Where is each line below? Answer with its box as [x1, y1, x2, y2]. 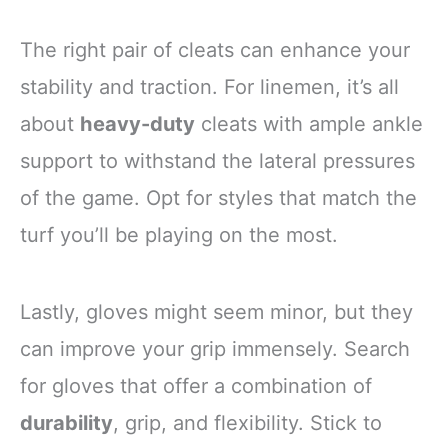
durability [20, 410, 113, 435]
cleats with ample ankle [195, 111, 423, 136]
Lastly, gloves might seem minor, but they [20, 299, 413, 324]
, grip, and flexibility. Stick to [113, 410, 382, 435]
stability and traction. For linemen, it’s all [20, 74, 399, 99]
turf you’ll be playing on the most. [20, 222, 338, 247]
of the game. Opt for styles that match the [20, 185, 417, 210]
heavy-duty [80, 111, 195, 136]
